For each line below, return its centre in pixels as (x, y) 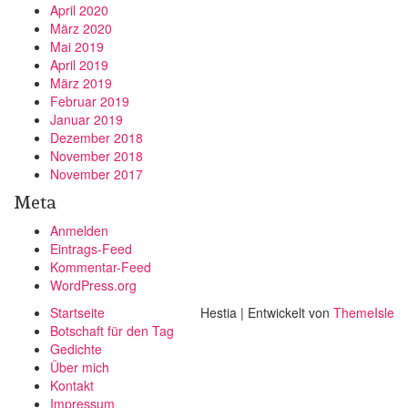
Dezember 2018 (97, 138)
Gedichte (76, 349)
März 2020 (81, 28)
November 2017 (97, 174)
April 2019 (79, 65)
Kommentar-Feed (101, 267)
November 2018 (97, 156)
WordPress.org (93, 285)
